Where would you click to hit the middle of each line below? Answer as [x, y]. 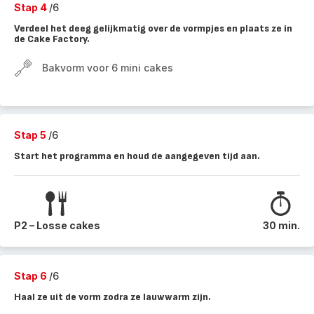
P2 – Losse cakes [57, 225]
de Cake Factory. [52, 39]
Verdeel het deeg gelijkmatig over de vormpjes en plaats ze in [153, 28]
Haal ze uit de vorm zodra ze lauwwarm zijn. [112, 297]
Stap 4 [32, 7]
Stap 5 [31, 135]
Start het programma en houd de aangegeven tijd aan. [137, 156]
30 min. [281, 225]
